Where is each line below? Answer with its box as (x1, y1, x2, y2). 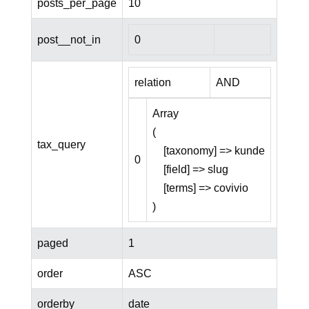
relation (134, 77, 171, 89)
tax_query (37, 139, 86, 151)
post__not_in (37, 34, 101, 46)
